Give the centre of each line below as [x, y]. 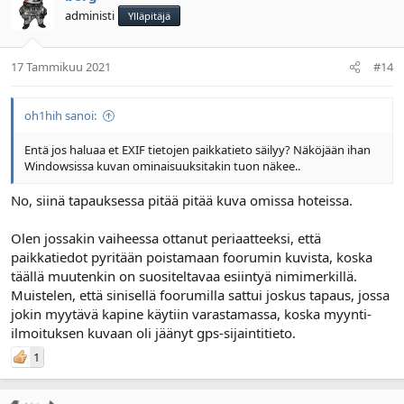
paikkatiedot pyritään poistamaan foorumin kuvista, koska [192, 257]
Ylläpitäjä [149, 15]
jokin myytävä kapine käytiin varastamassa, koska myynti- [191, 313]
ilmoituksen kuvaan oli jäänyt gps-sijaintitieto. [153, 332]
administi [90, 15]
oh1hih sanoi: [60, 116]
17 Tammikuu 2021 [61, 67]
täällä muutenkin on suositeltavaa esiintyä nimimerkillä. [184, 275]
